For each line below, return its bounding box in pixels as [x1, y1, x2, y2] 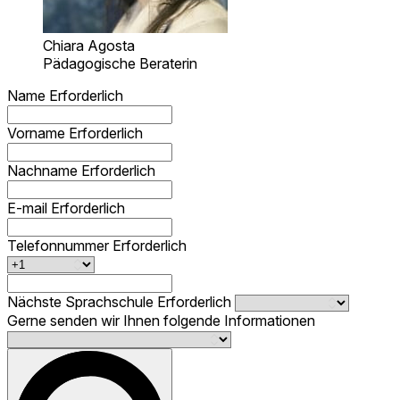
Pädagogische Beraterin [43, 54, 197, 73]
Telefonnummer [7, 237, 112, 255]
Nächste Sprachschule [7, 293, 157, 312]
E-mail [7, 199, 51, 218]
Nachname [7, 162, 81, 180]
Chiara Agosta [43, 37, 135, 55]
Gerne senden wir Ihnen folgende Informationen [7, 312, 315, 330]
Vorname [7, 124, 69, 143]
